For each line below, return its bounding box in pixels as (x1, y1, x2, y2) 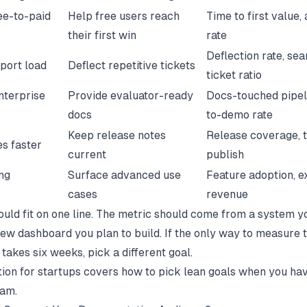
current (68, 147, 106, 161)
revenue (206, 187, 248, 201)
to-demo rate (206, 108, 273, 121)
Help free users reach (68, 9, 180, 23)
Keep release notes (68, 128, 166, 142)
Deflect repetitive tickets (68, 58, 195, 72)
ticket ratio (206, 68, 262, 82)
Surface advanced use (68, 168, 181, 182)
